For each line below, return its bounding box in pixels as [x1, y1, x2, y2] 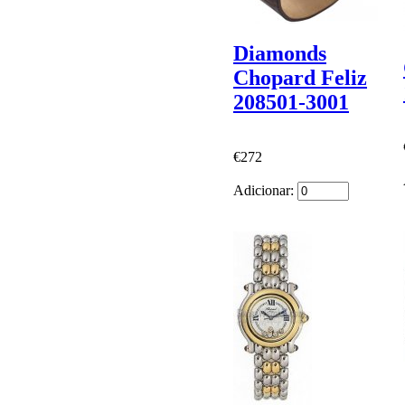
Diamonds [233, 41, 326, 65]
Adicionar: [233, 182, 297, 198]
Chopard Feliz [233, 65, 367, 89]
